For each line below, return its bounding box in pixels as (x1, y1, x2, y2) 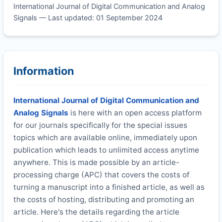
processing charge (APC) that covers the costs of (13, 169, 189, 179)
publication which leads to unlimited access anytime (13, 145, 199, 155)
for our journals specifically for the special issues (13, 120, 187, 130)
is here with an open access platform (68, 108, 202, 117)
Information (13, 64, 74, 78)
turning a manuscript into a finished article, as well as (13, 182, 205, 192)
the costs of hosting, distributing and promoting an (13, 194, 194, 204)
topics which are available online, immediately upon (13, 132, 197, 142)
